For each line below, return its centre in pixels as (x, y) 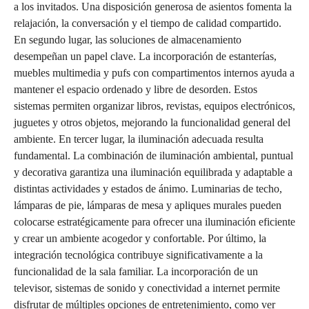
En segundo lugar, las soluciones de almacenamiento (128, 39)
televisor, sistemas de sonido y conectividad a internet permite (147, 288)
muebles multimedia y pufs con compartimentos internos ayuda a (154, 72)
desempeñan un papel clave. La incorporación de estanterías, (145, 56)
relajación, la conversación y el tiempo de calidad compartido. (148, 23)
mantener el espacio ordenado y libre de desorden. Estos (136, 89)
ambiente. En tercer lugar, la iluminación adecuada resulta (139, 139)
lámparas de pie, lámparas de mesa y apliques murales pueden (148, 205)
